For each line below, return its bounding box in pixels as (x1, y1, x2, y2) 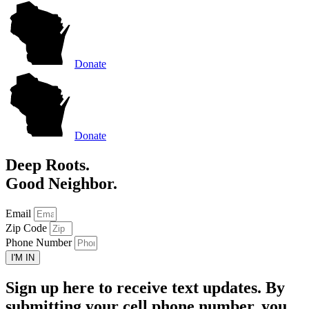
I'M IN (11, 252, 34, 263)
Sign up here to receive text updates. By (6, 278, 285, 297)
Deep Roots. (6, 155, 90, 174)
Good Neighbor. (6, 174, 117, 192)
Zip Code (6, 221, 50, 234)
